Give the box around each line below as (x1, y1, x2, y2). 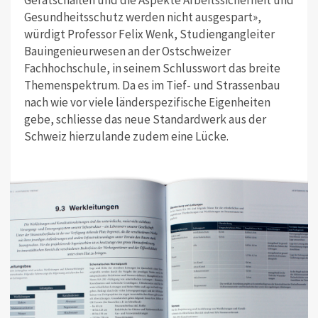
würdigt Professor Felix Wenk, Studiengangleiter (23, 26, 275, 43)
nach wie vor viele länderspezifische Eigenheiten (23, 94, 270, 111)
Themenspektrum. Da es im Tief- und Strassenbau (23, 77, 280, 94)
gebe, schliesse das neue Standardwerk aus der (23, 111, 266, 128)
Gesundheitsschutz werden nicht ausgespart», (23, 9, 261, 26)
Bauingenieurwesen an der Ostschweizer (23, 43, 231, 60)
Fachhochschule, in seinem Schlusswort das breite (23, 60, 280, 77)
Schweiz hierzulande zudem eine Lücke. (23, 128, 229, 145)
